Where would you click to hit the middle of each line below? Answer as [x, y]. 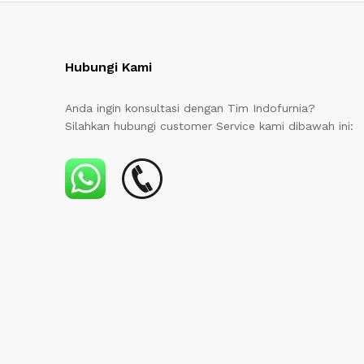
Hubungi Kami [109, 67]
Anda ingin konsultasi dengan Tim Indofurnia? [191, 108]
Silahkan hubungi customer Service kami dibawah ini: [210, 126]
